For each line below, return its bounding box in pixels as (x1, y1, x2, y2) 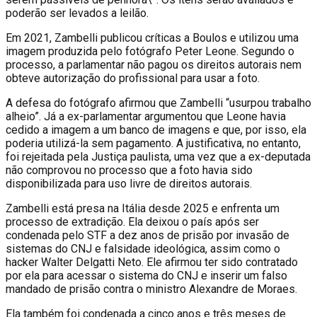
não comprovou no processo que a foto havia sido (6, 163, 253, 177)
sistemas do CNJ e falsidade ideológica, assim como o (6, 241, 280, 255)
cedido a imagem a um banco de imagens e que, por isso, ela (6, 122, 306, 137)
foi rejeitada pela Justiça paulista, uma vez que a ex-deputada (6, 149, 311, 163)
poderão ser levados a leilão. (6, 6, 149, 20)
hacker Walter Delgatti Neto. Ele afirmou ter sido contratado (6, 255, 298, 269)
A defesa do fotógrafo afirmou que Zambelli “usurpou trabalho (6, 96, 311, 110)
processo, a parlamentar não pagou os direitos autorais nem (6, 57, 301, 71)
